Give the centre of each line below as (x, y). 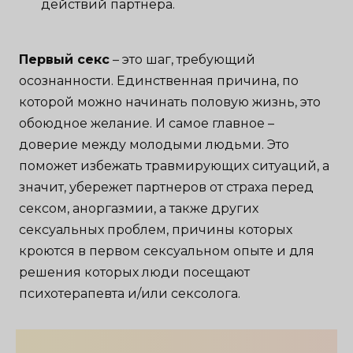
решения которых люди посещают (135, 273)
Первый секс (65, 60)
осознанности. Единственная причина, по (159, 81)
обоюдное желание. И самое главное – (147, 124)
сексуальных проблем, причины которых (156, 230)
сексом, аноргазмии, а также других (139, 209)
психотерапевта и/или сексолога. (130, 294)
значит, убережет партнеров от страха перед (167, 188)
